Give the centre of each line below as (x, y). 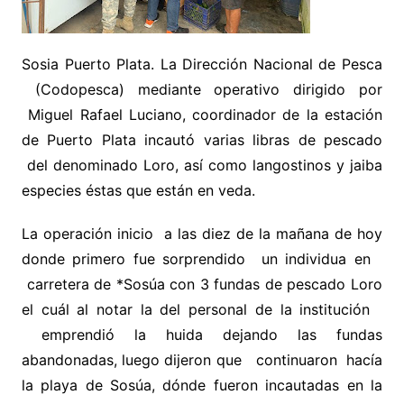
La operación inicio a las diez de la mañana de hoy (202, 234)
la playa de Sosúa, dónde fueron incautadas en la (202, 385)
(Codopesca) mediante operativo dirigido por (202, 89)
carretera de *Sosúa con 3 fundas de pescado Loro (202, 284)
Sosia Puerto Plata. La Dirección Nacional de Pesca (202, 64)
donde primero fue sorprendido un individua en (202, 259)
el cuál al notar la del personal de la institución (202, 309)
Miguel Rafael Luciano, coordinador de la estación (202, 115)
